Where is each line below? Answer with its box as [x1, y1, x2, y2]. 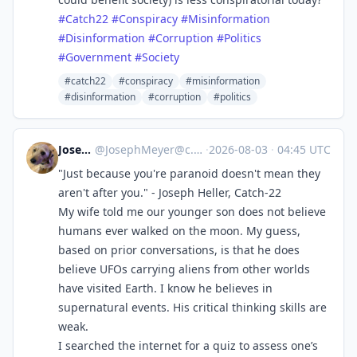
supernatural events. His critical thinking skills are [58, 300, 327, 315]
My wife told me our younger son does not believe [58, 204, 326, 219]
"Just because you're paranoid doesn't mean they [58, 166, 320, 181]
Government [65, 49, 131, 65]
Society [142, 49, 179, 65]
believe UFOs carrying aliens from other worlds [58, 261, 310, 277]
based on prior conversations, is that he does [58, 242, 300, 257]
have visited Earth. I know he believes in [58, 280, 273, 296]
